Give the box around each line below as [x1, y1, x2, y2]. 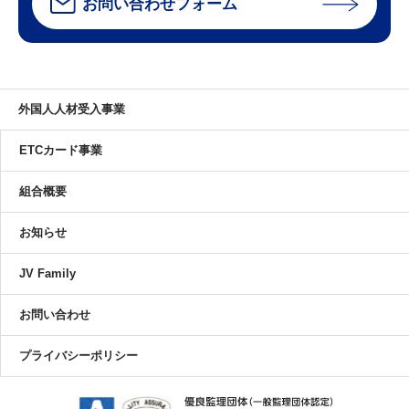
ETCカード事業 [19, 143, 102, 157]
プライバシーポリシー [19, 349, 138, 362]
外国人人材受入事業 [18, 102, 125, 116]
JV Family [19, 267, 76, 280]
